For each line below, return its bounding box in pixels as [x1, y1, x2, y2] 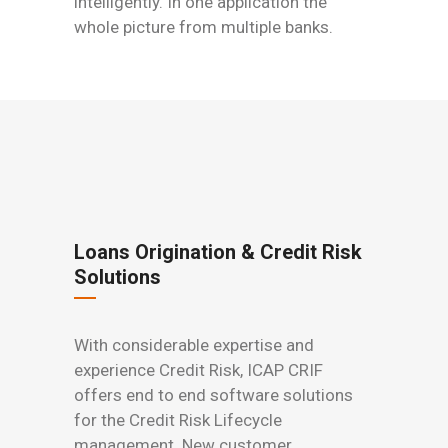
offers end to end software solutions [74, 384, 353, 405]
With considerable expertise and [74, 334, 314, 355]
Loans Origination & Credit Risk [74, 239, 362, 264]
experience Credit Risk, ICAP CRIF [74, 359, 323, 380]
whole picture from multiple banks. [74, 17, 333, 37]
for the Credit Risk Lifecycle [74, 409, 282, 430]
